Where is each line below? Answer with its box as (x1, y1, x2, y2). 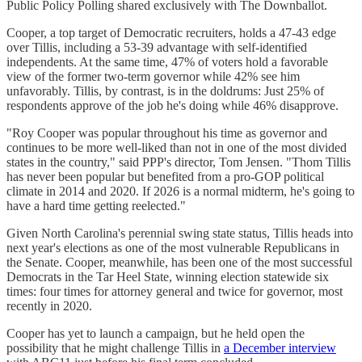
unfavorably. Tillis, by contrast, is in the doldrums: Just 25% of (6, 83, 324, 98)
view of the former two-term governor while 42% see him (6, 69, 300, 83)
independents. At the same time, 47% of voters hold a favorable (6, 54, 328, 69)
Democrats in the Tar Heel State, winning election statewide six (6, 269, 329, 284)
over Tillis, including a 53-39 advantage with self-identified (6, 40, 307, 54)
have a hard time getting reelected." (6, 198, 186, 213)
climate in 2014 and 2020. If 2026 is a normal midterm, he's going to (6, 183, 355, 198)
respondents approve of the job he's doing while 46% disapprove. (6, 98, 339, 112)
